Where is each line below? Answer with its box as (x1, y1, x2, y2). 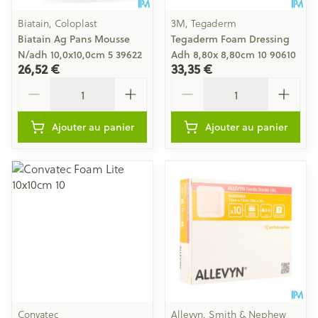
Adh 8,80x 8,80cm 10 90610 (171, 48, 296, 62)
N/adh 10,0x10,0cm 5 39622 (18, 48, 142, 62)
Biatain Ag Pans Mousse (18, 32, 130, 46)
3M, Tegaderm (171, 16, 236, 31)
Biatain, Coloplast (18, 16, 97, 31)
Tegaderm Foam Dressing (171, 32, 290, 46)
